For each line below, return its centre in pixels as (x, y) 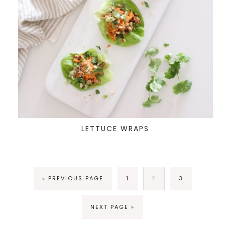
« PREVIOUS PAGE (73, 178)
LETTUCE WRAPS (116, 129)
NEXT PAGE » (113, 207)
